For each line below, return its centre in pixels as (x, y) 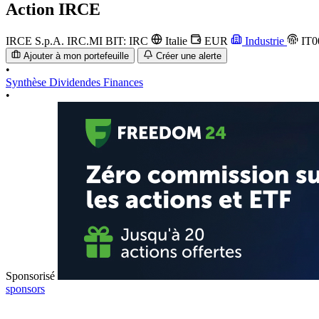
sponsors (25, 289)
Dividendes (76, 83)
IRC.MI (86, 41)
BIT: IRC (128, 41)
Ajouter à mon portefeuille (77, 56)
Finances (123, 83)
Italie (176, 41)
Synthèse (27, 83)
